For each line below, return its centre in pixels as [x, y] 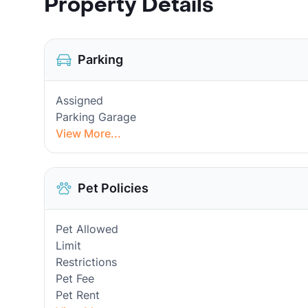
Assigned [79, 100]
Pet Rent [78, 295]
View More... [88, 133]
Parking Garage [96, 117]
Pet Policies [113, 188]
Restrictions [86, 262]
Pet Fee [75, 278]
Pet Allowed [87, 229]
